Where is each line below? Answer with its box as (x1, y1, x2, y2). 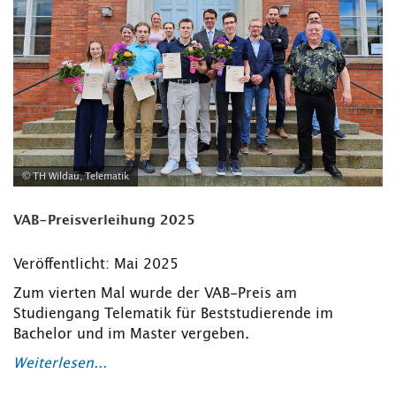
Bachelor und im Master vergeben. (13, 327, 249, 342)
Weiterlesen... (13, 356, 107, 371)
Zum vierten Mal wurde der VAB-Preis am (13, 286, 297, 301)
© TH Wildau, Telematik (22, 171, 129, 182)
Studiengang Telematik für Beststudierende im (13, 307, 333, 322)
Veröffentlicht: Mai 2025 (13, 257, 179, 272)
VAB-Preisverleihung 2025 (13, 214, 195, 228)
